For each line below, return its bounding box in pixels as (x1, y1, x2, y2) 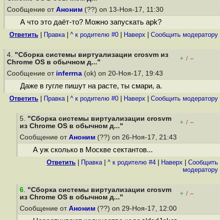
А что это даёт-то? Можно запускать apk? (20, 18, 162, 27)
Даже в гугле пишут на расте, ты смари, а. (20, 82, 162, 90)
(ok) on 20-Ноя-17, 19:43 (82, 70, 165, 77)
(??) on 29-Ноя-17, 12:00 (95, 205, 179, 212)
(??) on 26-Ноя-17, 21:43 (95, 134, 179, 141)
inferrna (56, 70, 82, 77)
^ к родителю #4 (108, 159, 156, 166)
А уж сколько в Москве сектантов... (32, 146, 153, 154)
